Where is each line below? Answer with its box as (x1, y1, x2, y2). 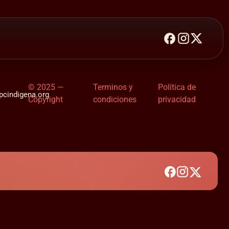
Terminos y (93, 82, 133, 93)
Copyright (28, 95, 63, 105)
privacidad (157, 95, 196, 105)
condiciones (93, 95, 136, 105)
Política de (157, 82, 196, 93)
